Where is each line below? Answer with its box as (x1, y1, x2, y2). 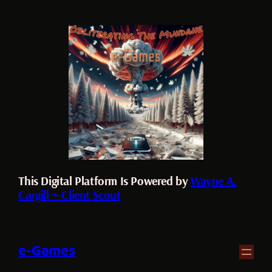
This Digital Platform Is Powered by (18, 172, 191, 188)
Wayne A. (191, 172, 237, 188)
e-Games (18, 239, 76, 265)
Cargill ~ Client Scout (18, 186, 121, 202)
